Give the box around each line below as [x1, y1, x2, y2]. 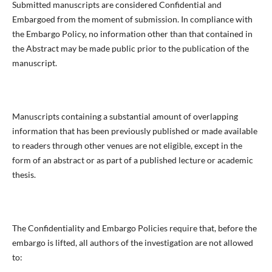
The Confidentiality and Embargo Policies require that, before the [12, 223, 257, 234]
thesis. [12, 169, 36, 180]
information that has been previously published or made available [12, 126, 257, 137]
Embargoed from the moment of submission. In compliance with [12, 14, 253, 25]
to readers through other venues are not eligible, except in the [12, 140, 242, 151]
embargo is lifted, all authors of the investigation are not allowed [12, 237, 253, 248]
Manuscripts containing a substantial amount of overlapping [12, 111, 238, 122]
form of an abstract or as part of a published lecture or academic [12, 155, 253, 166]
